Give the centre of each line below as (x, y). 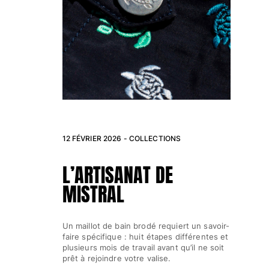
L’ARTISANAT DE (117, 175)
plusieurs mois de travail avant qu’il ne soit (143, 247)
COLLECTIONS (155, 138)
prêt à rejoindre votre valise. (116, 258)
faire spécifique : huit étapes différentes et (145, 236)
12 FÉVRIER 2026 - (95, 138)
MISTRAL (93, 195)
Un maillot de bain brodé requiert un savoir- (146, 225)
